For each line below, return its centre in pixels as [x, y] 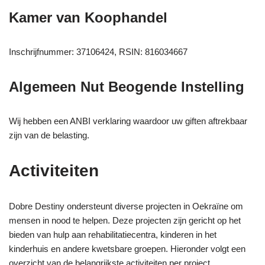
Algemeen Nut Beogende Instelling [127, 86]
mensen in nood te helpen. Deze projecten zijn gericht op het [125, 220]
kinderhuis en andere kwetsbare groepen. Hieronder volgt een [127, 248]
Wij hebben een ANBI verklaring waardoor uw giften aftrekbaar [128, 121]
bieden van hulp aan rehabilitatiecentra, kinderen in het [113, 234]
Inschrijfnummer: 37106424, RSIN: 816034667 [98, 51]
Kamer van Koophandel [88, 17]
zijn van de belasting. [49, 135]
